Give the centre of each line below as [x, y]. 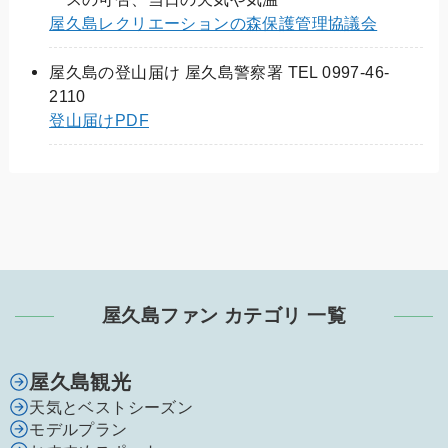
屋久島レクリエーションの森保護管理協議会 [213, 22]
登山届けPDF [99, 119]
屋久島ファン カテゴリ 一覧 [224, 315]
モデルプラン [78, 428]
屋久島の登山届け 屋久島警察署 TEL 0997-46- [219, 71]
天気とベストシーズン [111, 406]
